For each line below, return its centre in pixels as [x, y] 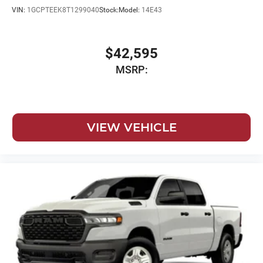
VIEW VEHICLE [131, 128]
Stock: [109, 10]
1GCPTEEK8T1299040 [63, 10]
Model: [130, 10]
